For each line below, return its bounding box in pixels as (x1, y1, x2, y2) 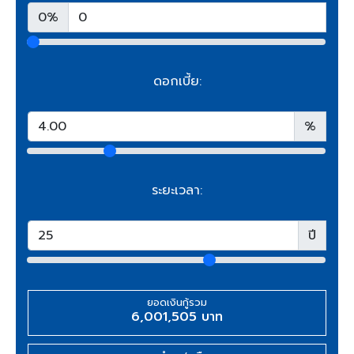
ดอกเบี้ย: (153, 72, 201, 92)
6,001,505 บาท (131, 307, 223, 327)
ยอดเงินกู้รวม (147, 295, 207, 311)
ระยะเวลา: (152, 181, 202, 201)
